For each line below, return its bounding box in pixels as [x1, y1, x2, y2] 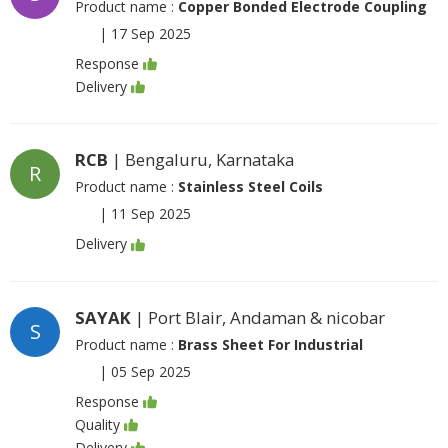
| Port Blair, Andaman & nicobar [131, 305, 385, 329]
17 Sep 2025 [111, 23, 191, 43]
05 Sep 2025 [111, 361, 191, 381]
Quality [75, 415, 120, 434]
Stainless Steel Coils [178, 177, 323, 197]
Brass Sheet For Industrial [178, 334, 363, 354]
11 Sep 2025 [111, 204, 191, 224]
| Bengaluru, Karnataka [108, 148, 294, 172]
